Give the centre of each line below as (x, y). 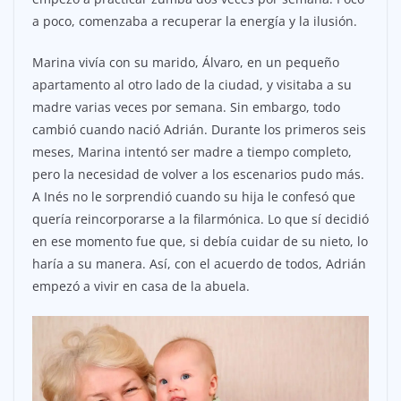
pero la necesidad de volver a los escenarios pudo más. (198, 175)
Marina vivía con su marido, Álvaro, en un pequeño (186, 63)
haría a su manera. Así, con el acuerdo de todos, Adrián (199, 264)
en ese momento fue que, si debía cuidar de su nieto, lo (200, 242)
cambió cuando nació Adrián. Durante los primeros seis (199, 130)
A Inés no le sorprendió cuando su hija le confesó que (194, 197)
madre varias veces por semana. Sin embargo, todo (186, 107)
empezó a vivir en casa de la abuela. (141, 286)
